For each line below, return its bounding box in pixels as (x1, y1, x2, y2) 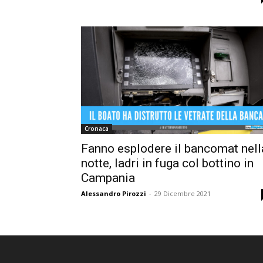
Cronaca (85, 124, 109, 133)
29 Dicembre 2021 (154, 188, 211, 198)
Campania (81, 170, 135, 185)
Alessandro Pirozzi (81, 188, 146, 198)
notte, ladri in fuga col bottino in (81, 156, 254, 170)
